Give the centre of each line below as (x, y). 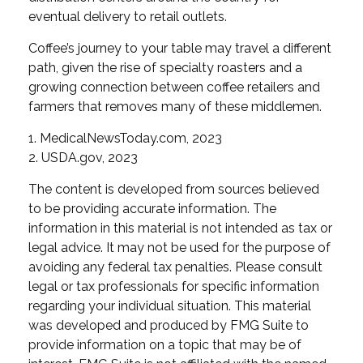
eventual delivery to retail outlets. (128, 16)
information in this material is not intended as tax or (180, 228)
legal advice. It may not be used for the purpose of (179, 247)
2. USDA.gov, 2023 (83, 157)
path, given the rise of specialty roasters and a (165, 67)
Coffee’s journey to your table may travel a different (180, 48)
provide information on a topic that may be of (165, 344)
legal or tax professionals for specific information (174, 286)
